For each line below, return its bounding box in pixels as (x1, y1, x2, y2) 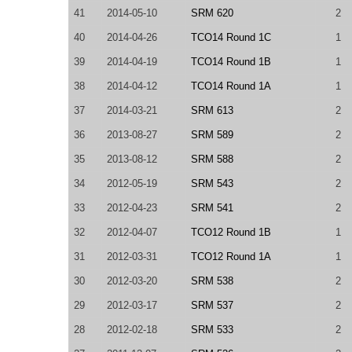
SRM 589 (191, 129, 233, 141)
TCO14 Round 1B (191, 56, 271, 68)
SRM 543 (191, 178, 233, 189)
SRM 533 (191, 324, 233, 335)
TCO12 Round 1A (191, 251, 271, 262)
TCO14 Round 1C (191, 31, 271, 43)
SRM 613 (191, 104, 233, 116)
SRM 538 (191, 275, 233, 287)
